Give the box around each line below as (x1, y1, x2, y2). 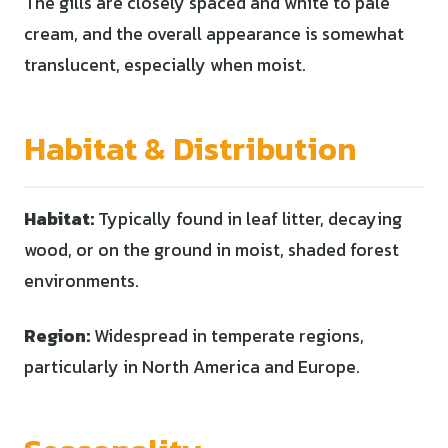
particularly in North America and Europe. (24, 353, 360, 380)
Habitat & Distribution (24, 124, 356, 173)
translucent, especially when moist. (24, 51, 306, 78)
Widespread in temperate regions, (90, 322, 364, 349)
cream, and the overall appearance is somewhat (24, 20, 404, 47)
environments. (24, 267, 139, 294)
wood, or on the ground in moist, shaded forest (24, 236, 399, 263)
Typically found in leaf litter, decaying (94, 205, 402, 232)
